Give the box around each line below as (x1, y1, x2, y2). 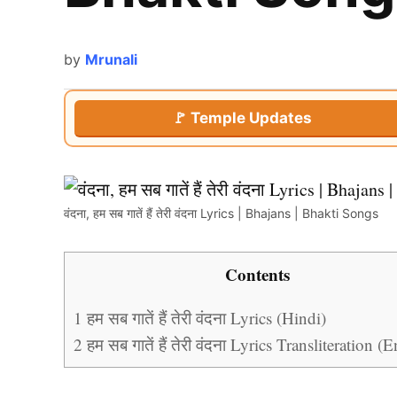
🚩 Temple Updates (171, 108, 312, 127)
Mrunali (85, 51, 137, 69)
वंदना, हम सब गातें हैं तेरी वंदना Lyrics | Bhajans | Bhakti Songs (64, 206, 378, 222)
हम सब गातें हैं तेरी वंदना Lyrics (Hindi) (82, 307, 326, 330)
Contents (224, 262, 290, 287)
